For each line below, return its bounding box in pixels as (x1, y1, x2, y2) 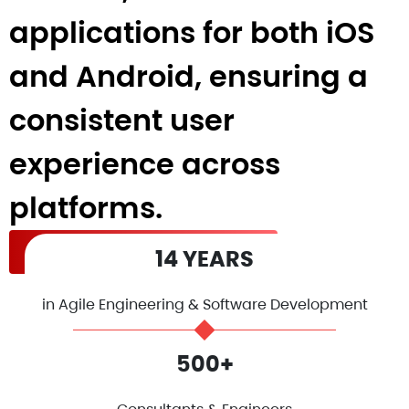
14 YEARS (155, 244, 254, 274)
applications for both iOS (9, 12, 374, 53)
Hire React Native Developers (31, 243, 217, 261)
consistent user (9, 100, 235, 141)
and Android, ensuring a (9, 56, 368, 97)
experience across (9, 143, 280, 184)
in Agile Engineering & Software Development (41, 294, 368, 315)
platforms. (9, 187, 163, 228)
